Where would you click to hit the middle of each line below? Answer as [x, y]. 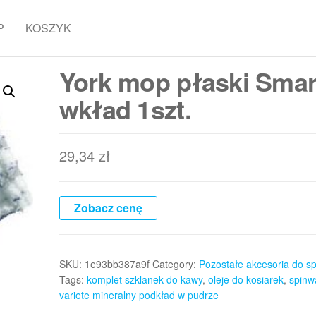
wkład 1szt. [125, 109]
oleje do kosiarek [245, 279]
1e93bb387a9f [117, 264]
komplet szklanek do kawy [144, 279]
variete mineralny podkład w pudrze [139, 295]
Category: [175, 264]
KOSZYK [49, 28]
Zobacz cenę [108, 208]
